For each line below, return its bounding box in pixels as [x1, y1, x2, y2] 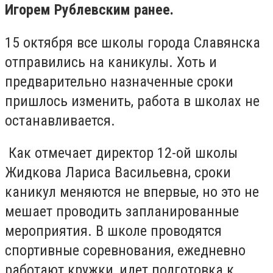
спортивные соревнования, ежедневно [5, 242, 246, 260]
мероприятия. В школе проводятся [5, 222, 222, 240]
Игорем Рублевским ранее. [5, 1, 174, 18]
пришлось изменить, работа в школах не [5, 92, 260, 110]
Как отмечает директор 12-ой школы [5, 144, 238, 162]
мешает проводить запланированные [5, 203, 239, 221]
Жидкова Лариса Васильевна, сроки [5, 164, 231, 182]
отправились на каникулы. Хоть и [5, 53, 217, 71]
